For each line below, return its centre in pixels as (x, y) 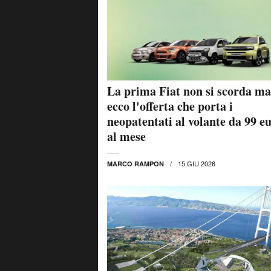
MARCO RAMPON (135, 163)
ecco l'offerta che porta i (170, 106)
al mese (126, 136)
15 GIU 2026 (197, 163)
